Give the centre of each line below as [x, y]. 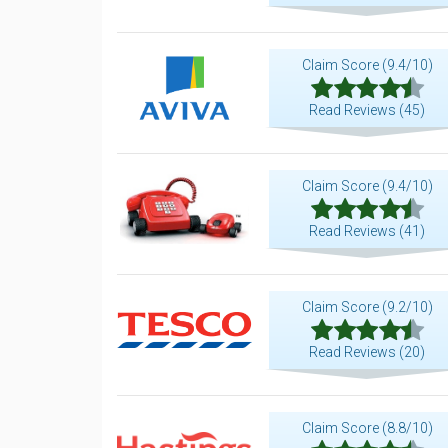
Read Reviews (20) [367, 352]
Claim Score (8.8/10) [367, 428]
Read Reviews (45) [367, 110]
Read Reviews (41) [367, 231]
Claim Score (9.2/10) [367, 307]
